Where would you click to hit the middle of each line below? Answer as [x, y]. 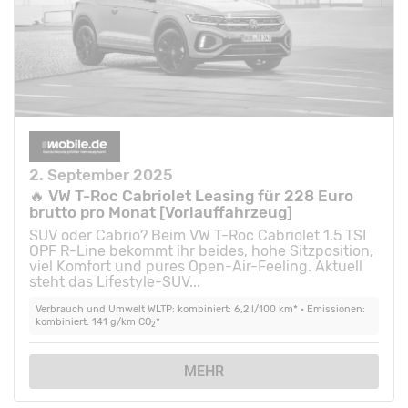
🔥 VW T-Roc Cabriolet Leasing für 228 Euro [191, 196]
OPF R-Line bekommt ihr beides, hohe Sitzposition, [201, 251]
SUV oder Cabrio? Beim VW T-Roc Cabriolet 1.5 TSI [198, 236]
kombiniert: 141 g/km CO [93, 321]
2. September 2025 [101, 175]
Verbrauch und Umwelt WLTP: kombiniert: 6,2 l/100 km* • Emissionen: [200, 309]
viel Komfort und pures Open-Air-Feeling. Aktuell [196, 267]
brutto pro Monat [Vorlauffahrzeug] [161, 213]
